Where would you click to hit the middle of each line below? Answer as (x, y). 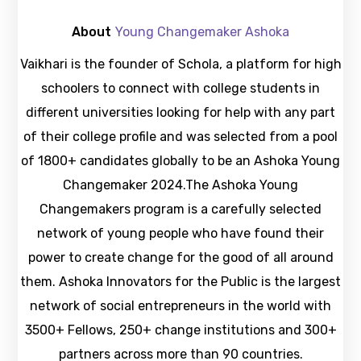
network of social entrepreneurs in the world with (180, 306)
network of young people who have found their (180, 233)
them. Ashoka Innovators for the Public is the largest (180, 282)
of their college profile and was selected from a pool (180, 137)
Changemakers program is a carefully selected (180, 209)
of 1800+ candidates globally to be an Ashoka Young (180, 161)
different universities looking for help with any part (180, 112)
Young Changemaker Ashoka (202, 32)
